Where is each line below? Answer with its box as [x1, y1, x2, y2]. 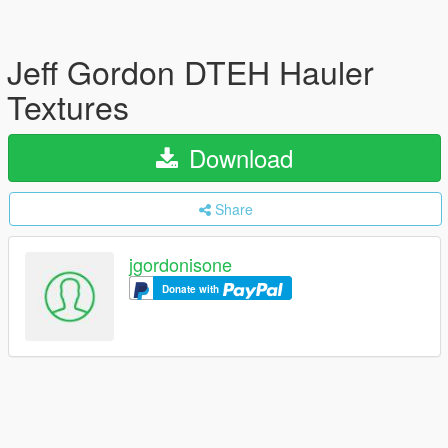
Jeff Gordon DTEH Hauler [7, 48, 374, 94]
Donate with [162, 282, 222, 297]
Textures [7, 83, 129, 129]
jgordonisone [129, 251, 232, 278]
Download [182, 140, 293, 175]
